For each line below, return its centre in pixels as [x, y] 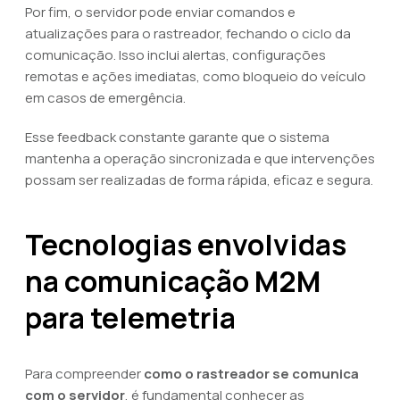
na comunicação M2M [173, 281]
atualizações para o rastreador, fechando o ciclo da [188, 33]
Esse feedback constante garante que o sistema [177, 137]
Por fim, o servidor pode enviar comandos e [160, 12]
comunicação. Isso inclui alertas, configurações [175, 55]
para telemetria [130, 318]
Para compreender [84, 374]
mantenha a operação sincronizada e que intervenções [200, 158]
